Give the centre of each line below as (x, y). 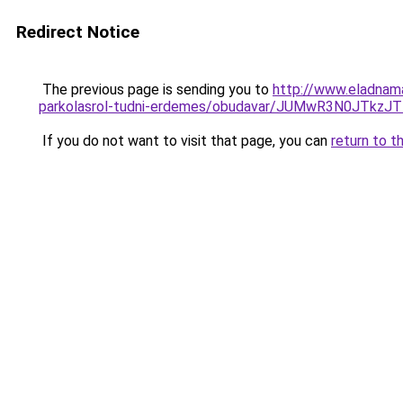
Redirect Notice (78, 32)
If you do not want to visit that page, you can (185, 141)
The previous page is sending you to (156, 90)
